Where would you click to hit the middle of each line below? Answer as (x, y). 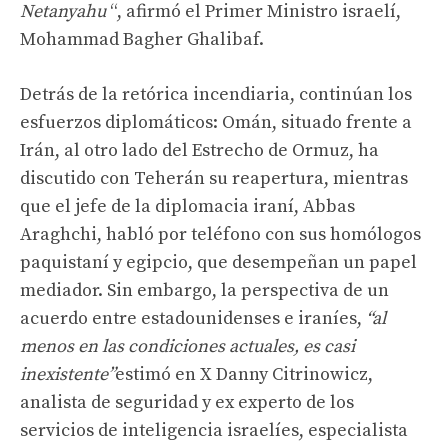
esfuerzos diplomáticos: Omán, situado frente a (216, 122)
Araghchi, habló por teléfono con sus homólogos (220, 234)
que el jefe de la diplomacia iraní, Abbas (187, 206)
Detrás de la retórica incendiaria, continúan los (216, 94)
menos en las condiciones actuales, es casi (187, 346)
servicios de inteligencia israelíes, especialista (214, 430)
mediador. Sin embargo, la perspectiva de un (204, 290)
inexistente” (67, 374)
